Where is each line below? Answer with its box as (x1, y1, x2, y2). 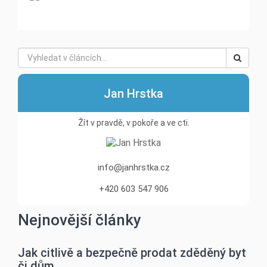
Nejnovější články (18, 211, 141, 229)
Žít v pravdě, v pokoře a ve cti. (77, 117, 190, 128)
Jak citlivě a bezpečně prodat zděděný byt (18, 246, 246, 260)
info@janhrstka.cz (97, 162, 170, 173)
